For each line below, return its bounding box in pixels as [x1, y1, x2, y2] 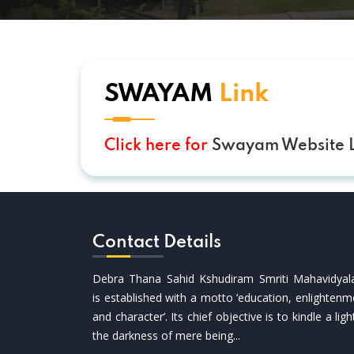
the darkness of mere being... [92, 327, 240, 343]
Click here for [104, 137, 212, 154]
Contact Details [92, 233, 221, 251]
